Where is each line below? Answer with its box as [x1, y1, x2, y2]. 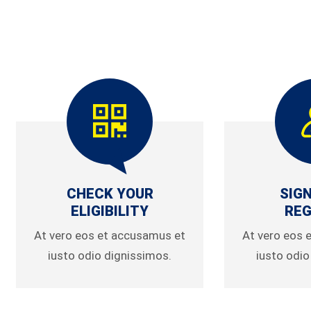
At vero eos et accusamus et [34, 228, 185, 242]
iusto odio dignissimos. [48, 249, 171, 262]
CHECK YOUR [66, 185, 153, 202]
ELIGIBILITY [71, 203, 149, 219]
